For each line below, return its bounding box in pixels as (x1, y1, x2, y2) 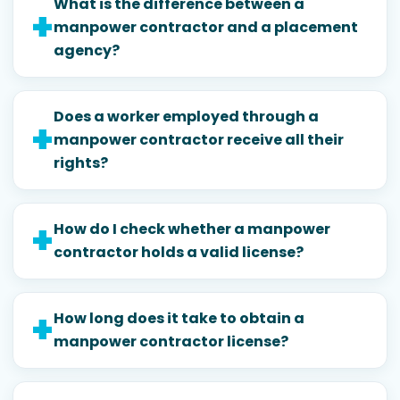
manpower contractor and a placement (54, 16, 358, 37)
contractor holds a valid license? (54, 241, 304, 262)
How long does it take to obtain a (54, 307, 304, 329)
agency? (54, 39, 120, 61)
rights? (54, 152, 108, 173)
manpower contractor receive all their (54, 129, 344, 150)
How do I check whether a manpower (54, 218, 330, 239)
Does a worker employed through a (54, 105, 319, 127)
